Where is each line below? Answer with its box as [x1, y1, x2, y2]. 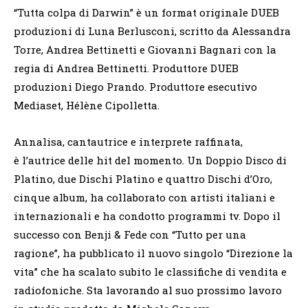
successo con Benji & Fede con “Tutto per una [14, 227, 246, 241]
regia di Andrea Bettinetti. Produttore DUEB [14, 60, 239, 75]
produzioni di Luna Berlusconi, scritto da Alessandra [14, 23, 291, 38]
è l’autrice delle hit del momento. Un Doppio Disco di [14, 153, 287, 167]
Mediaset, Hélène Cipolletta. [14, 98, 159, 112]
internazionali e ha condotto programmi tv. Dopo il [14, 208, 280, 223]
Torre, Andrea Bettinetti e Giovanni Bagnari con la [14, 42, 276, 56]
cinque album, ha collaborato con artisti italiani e [14, 190, 275, 204]
